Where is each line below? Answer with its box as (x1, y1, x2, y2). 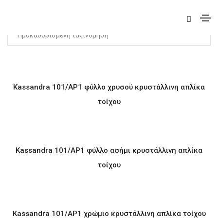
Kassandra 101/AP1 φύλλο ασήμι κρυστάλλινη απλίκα (16, 146, 202, 155)
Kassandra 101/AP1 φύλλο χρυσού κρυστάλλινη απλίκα (13, 83, 205, 91)
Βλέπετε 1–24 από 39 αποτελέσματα (43, 2, 175, 12)
